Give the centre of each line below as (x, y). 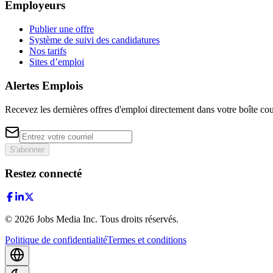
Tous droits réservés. (139, 219)
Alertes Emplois (44, 85)
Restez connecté (43, 174)
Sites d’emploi (57, 62)
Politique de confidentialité (56, 240)
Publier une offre (62, 29)
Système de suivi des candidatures (94, 40)
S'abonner (27, 149)
